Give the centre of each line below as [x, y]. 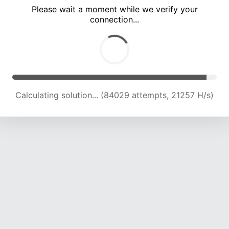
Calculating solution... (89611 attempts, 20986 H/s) [114, 95]
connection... [114, 20]
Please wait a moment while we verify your [114, 9]
